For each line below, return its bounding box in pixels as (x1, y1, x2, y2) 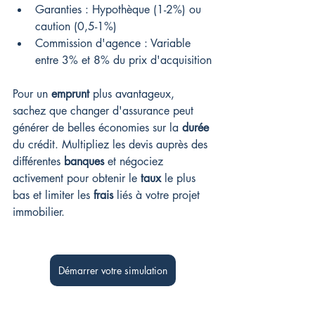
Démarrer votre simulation (58, 264, 167, 278)
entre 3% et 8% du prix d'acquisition (35, 53, 212, 68)
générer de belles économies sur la (13, 120, 182, 136)
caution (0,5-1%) (35, 19, 117, 34)
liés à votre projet (113, 188, 203, 203)
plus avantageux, (89, 86, 178, 102)
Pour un (13, 86, 51, 102)
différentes (13, 154, 64, 169)
